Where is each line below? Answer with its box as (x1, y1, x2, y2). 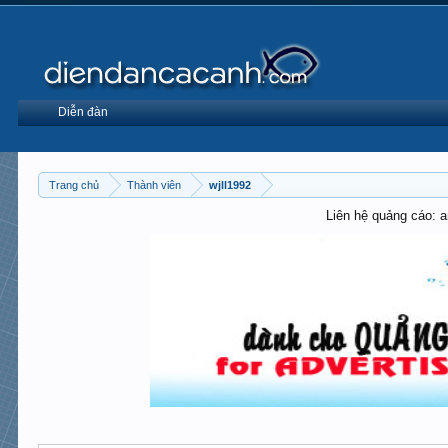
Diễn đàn (58, 105, 109, 119)
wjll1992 (209, 179, 252, 191)
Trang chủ (49, 179, 100, 191)
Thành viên (127, 179, 182, 191)
